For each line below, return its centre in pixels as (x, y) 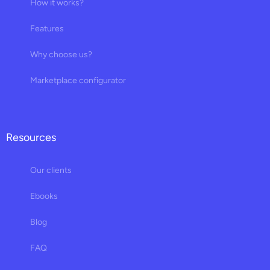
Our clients (51, 170)
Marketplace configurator (78, 80)
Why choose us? (61, 54)
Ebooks (44, 196)
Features (47, 28)
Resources (31, 137)
